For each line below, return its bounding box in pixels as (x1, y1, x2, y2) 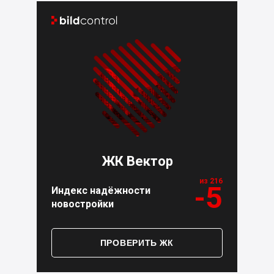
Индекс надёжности (51, 184, 150, 196)
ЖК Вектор (101, 153, 173, 169)
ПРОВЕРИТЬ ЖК (100, 237, 174, 248)
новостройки (51, 198, 114, 210)
